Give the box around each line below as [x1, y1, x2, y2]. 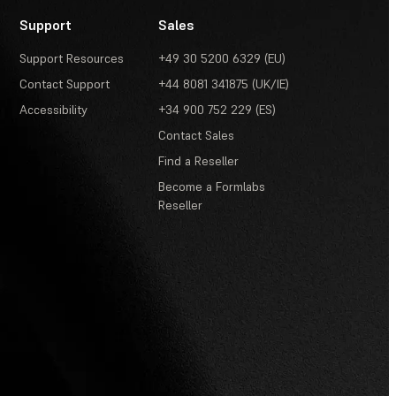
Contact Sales [158, 127, 235, 144]
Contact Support [19, 76, 110, 93]
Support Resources [19, 50, 125, 67]
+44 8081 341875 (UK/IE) [158, 76, 290, 93]
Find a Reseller [158, 153, 240, 170]
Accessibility [19, 102, 88, 118]
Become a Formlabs [158, 179, 266, 195]
